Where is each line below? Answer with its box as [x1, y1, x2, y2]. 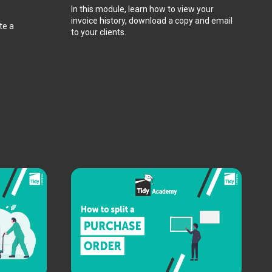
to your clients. [71, 27, 126, 37]
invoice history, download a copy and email [71, 15, 233, 25]
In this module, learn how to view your [71, 4, 214, 14]
